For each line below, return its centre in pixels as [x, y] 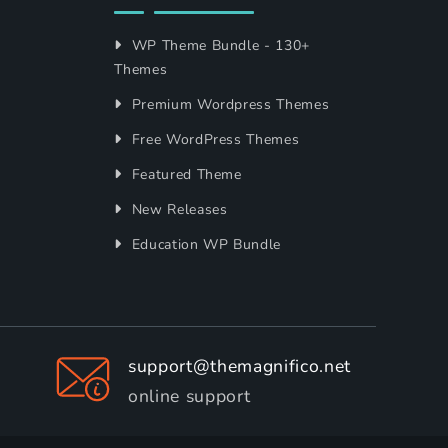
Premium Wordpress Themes [228, 105]
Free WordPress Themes [213, 140]
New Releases [177, 210]
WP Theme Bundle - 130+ [218, 46]
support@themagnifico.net [239, 366]
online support [189, 396]
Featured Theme [184, 175]
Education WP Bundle [204, 245]
